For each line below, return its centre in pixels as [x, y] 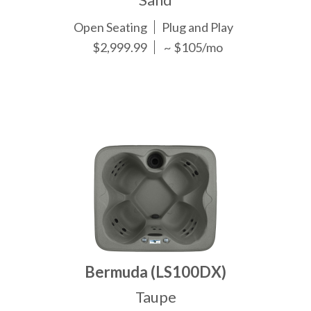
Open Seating [111, 27]
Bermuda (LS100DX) [155, 271]
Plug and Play [198, 27]
